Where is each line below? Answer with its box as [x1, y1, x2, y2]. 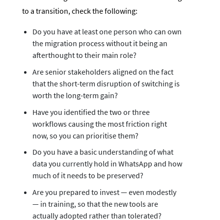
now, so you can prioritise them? [32, 130, 138, 140]
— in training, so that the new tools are [32, 198, 158, 209]
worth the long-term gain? [32, 90, 118, 100]
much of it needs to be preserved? [32, 170, 143, 181]
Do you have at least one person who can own [32, 27, 182, 37]
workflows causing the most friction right [32, 118, 167, 129]
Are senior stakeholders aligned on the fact [32, 66, 173, 77]
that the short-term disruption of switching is [32, 78, 180, 88]
